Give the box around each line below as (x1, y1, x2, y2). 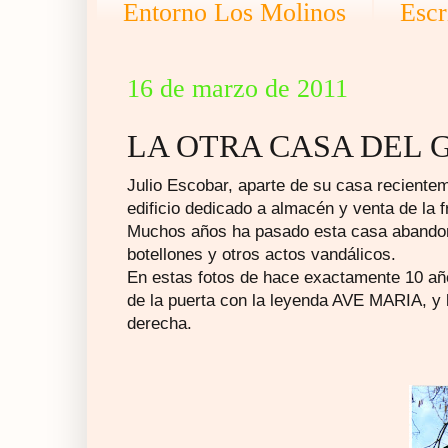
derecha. (127, 314, 192, 333)
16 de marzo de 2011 (127, 74, 348, 104)
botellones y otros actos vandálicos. (127, 245, 396, 264)
